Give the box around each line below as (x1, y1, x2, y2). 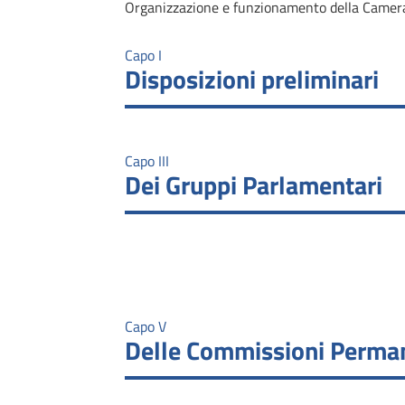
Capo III (125, 149, 169, 172)
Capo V (125, 315, 166, 337)
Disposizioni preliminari (125, 59, 379, 99)
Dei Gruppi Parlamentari (125, 165, 382, 204)
